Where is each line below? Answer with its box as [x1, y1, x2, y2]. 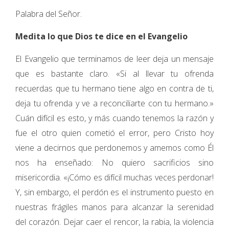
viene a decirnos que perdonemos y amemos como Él [15, 142, 214, 153]
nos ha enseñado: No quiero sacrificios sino [15, 157, 214, 168]
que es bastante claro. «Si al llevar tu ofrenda [15, 68, 214, 79]
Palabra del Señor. [15, 8, 82, 19]
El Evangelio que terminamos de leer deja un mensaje [15, 53, 214, 64]
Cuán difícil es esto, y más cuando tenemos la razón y [15, 112, 214, 124]
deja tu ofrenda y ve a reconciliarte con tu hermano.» [15, 98, 214, 109]
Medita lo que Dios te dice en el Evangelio [15, 31, 188, 42]
